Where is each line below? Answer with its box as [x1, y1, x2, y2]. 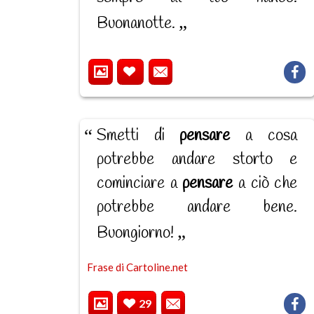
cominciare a [97, 172, 183, 194]
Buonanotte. [97, 13, 179, 34]
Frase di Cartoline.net [87, 260, 189, 273]
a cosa [230, 125, 298, 146]
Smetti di [97, 125, 180, 146]
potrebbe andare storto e [97, 149, 298, 170]
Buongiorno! [97, 222, 178, 244]
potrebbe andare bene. [97, 196, 298, 218]
